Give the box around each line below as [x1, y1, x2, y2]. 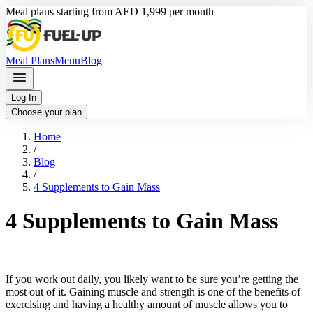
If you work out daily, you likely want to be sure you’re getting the [6, 272, 298, 285]
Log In [11, 92, 36, 103]
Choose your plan [11, 107, 82, 117]
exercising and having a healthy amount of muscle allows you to [6, 298, 288, 310]
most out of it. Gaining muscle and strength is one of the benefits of [6, 285, 300, 298]
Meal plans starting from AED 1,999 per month [6, 6, 214, 17]
